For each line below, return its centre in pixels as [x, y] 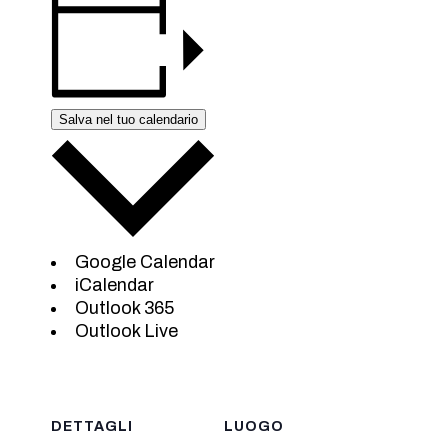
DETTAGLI [92, 426]
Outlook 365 [125, 308]
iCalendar [115, 285]
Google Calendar [145, 262]
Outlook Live [127, 331]
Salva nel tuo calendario [129, 120]
